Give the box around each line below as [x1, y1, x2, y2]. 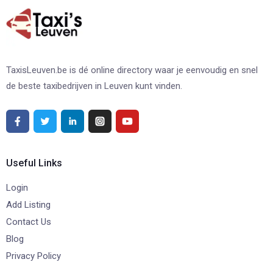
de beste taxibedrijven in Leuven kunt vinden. [6, 80, 182, 91]
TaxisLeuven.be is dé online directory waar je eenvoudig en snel [6, 64, 258, 76]
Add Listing [6, 199, 51, 210]
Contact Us [6, 216, 51, 227]
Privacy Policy [6, 250, 61, 261]
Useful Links [6, 157, 62, 169]
